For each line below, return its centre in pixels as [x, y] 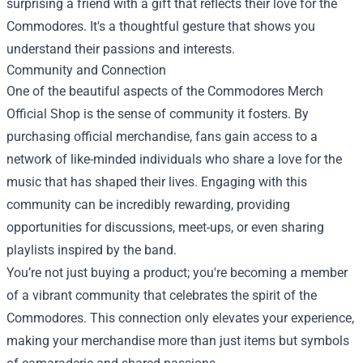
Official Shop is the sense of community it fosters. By [158, 114]
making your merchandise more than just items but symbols [178, 341]
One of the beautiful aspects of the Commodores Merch [165, 92]
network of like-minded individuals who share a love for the [174, 160]
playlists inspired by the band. [92, 250]
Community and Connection [86, 70]
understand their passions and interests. [121, 49]
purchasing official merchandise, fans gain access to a [162, 137]
